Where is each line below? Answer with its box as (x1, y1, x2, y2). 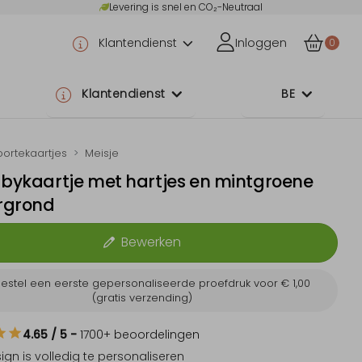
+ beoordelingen (103, 326, 200, 343)
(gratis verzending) (91, 289, 192, 305)
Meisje (85, 146, 119, 161)
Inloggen (234, 35, 287, 51)
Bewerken (120, 233, 181, 252)
